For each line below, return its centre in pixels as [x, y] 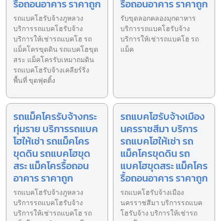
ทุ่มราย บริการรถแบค [56, 129]
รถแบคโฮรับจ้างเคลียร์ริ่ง [51, 71]
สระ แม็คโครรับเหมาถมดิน [54, 60]
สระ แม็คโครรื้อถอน [51, 166]
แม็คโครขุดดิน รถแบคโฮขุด [56, 50]
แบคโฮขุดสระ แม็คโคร [164, 166]
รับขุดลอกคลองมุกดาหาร [158, 19]
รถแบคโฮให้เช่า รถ [157, 141]
